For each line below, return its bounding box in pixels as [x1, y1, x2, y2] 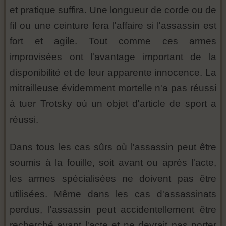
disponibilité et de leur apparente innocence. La [10, 67, 216, 78]
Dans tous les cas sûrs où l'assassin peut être [10, 142, 216, 153]
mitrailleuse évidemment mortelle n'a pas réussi [10, 83, 216, 94]
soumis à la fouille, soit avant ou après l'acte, [10, 157, 216, 168]
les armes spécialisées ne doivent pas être [10, 173, 216, 184]
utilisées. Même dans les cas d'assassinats [10, 189, 216, 200]
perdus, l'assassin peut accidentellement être [10, 204, 216, 215]
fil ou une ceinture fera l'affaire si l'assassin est [10, 20, 216, 31]
